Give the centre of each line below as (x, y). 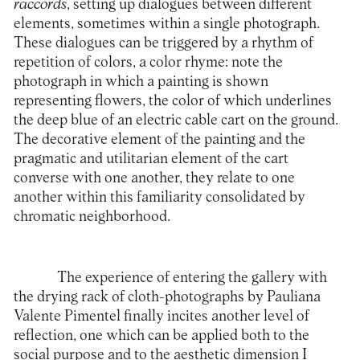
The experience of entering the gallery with (192, 277)
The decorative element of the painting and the (159, 140)
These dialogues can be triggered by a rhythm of (163, 43)
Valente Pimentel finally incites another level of (161, 316)
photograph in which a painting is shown (141, 82)
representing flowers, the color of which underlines (172, 101)
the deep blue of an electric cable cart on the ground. (176, 121)
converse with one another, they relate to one (154, 178)
